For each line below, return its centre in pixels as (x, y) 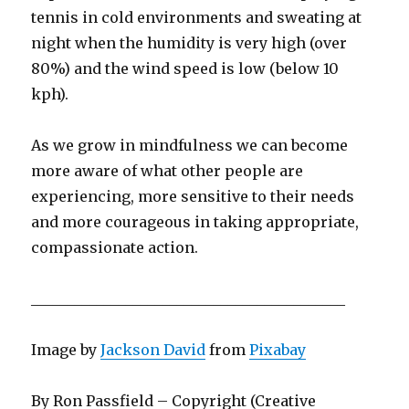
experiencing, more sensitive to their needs (193, 196)
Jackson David (153, 349)
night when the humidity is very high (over (189, 42)
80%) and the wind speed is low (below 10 (185, 68)
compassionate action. (115, 247)
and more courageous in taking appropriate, (195, 221)
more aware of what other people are (168, 170)
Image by (66, 349)
